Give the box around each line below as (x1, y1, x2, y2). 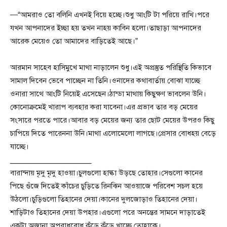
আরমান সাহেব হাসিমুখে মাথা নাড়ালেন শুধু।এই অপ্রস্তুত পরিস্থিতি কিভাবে (10, 62, 211, 72)
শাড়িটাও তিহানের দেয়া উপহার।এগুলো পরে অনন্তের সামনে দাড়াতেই (10, 207, 205, 217)
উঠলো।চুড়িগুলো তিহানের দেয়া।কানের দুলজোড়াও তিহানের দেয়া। (10, 194, 198, 204)
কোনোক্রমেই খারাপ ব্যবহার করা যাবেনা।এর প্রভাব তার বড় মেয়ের (10, 102, 198, 111)
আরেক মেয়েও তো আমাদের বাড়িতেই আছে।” (10, 36, 138, 46)
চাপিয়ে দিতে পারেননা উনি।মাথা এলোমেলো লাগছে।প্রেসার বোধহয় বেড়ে (10, 128, 216, 138)
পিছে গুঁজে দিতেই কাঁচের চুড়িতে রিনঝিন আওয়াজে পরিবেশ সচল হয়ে (10, 181, 203, 191)
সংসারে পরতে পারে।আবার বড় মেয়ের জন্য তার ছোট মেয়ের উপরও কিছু (10, 115, 214, 125)
